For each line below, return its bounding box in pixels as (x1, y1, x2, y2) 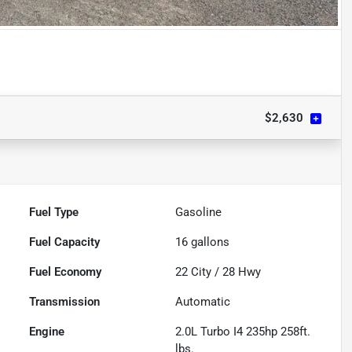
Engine (29, 324, 65, 339)
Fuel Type (29, 205, 79, 220)
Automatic (175, 295, 231, 310)
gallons (188, 235, 230, 250)
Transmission (29, 295, 101, 310)
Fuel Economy (29, 265, 102, 280)
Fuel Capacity (29, 235, 101, 250)
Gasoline (175, 205, 222, 220)
